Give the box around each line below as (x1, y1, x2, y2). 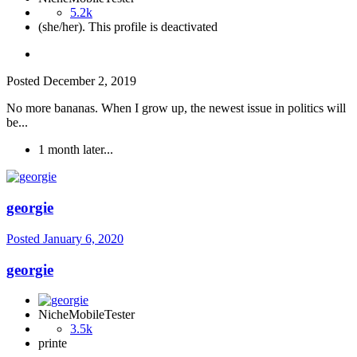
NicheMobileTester (38, 308, 135, 322)
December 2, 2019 (43, 74, 136, 88)
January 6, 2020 (43, 231, 124, 245)
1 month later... (38, 143, 113, 157)
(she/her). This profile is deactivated (38, 20, 218, 34)
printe (38, 336, 67, 351)
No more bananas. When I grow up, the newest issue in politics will (6, 101, 346, 116)
